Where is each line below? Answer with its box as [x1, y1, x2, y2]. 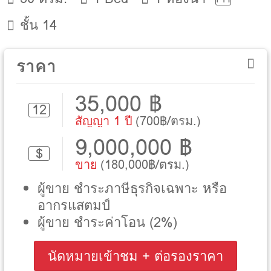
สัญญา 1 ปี [75, 111, 132, 131]
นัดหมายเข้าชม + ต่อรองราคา [48, 245, 223, 267]
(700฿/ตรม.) [135, 111, 201, 131]
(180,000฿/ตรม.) [100, 154, 189, 174]
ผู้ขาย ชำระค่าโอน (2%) [38, 211, 177, 233]
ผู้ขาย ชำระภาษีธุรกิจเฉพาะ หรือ [38, 177, 227, 199]
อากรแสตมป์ [38, 194, 110, 216]
